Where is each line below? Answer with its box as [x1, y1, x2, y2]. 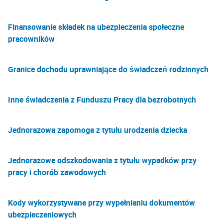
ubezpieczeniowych [8, 209, 77, 220]
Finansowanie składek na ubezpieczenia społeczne [8, 21, 184, 32]
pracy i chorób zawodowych [8, 167, 106, 178]
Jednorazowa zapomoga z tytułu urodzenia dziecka [8, 124, 187, 135]
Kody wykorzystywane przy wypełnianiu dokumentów [8, 197, 195, 208]
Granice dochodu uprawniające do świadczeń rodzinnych [8, 64, 209, 75]
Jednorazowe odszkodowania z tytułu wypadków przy [8, 155, 197, 166]
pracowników [8, 33, 55, 44]
